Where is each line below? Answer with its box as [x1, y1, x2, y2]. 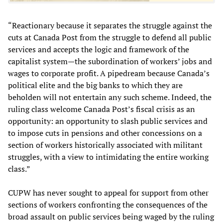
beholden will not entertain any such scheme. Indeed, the [8, 91, 212, 103]
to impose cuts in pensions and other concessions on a [8, 127, 202, 138]
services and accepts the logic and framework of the [8, 43, 189, 55]
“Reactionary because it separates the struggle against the [8, 19, 212, 31]
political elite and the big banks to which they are [8, 79, 183, 91]
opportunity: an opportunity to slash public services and [8, 115, 208, 126]
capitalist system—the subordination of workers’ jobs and [8, 55, 212, 67]
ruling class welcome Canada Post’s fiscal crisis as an [8, 103, 195, 114]
